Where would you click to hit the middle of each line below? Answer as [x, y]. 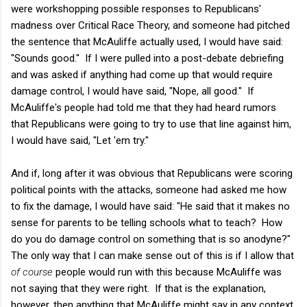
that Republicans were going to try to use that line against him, [151, 124]
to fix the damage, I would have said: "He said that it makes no [150, 206]
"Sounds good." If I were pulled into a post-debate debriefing [147, 58]
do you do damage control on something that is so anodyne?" [152, 239]
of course [32, 272]
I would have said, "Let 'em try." [80, 140]
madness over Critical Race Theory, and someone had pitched [150, 25]
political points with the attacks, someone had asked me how [149, 189]
